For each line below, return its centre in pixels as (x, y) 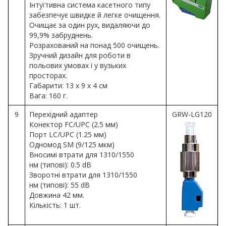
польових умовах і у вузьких (78, 66)
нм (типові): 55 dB (60, 185)
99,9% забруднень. (61, 35)
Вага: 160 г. (48, 96)
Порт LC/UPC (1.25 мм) (68, 135)
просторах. (48, 76)
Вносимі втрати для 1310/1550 (82, 155)
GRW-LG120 (192, 115)
